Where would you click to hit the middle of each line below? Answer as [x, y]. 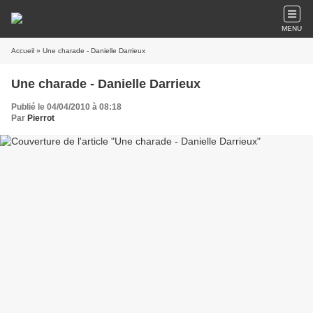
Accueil [23, 51]
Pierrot [41, 118]
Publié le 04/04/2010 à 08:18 [66, 107]
